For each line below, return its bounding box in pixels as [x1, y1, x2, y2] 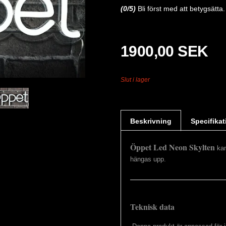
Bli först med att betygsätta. [138, 5, 225, 13]
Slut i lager [121, 76, 150, 83]
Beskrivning [130, 117, 172, 125]
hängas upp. [130, 155, 166, 163]
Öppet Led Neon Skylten [130, 141, 215, 153]
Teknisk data [130, 201, 175, 212]
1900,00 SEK [121, 43, 208, 60]
